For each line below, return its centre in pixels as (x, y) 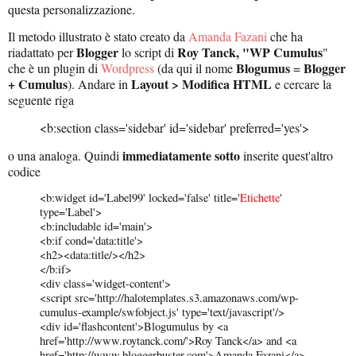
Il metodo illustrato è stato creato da (98, 37)
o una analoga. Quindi (65, 155)
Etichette (260, 198)
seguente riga (41, 100)
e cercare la (302, 84)
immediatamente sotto (181, 155)
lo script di (148, 52)
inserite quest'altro (286, 155)
